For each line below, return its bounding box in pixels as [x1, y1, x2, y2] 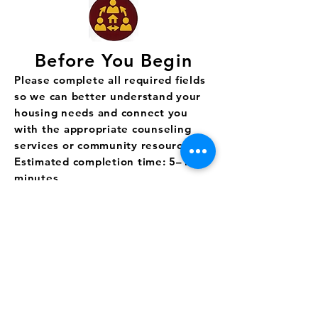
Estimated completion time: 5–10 [14, 155, 197, 168]
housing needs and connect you [14, 106, 188, 119]
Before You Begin [35, 50, 192, 71]
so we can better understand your [14, 89, 201, 103]
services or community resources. [14, 138, 198, 152]
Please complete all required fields [14, 73, 206, 87]
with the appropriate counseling [14, 122, 192, 136]
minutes [14, 171, 59, 185]
